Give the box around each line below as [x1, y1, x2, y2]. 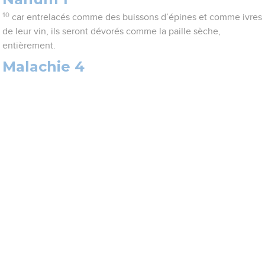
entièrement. [2, 41, 56, 51]
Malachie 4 [2, 58, 85, 76]
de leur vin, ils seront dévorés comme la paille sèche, [2, 27, 221, 37]
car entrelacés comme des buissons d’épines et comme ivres [11, 12, 262, 22]
